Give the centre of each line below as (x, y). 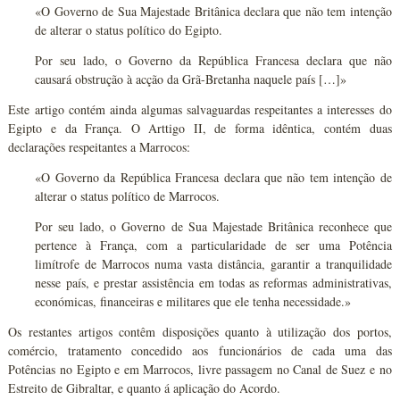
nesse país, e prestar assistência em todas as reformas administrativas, (213, 282)
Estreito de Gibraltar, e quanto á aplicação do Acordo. (145, 387)
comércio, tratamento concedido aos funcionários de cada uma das (200, 350)
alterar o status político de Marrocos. (128, 196)
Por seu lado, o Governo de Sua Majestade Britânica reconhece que (213, 226)
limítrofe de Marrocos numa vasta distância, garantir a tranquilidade (213, 263)
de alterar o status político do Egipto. (129, 29)
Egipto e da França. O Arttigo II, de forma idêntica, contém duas (200, 128)
